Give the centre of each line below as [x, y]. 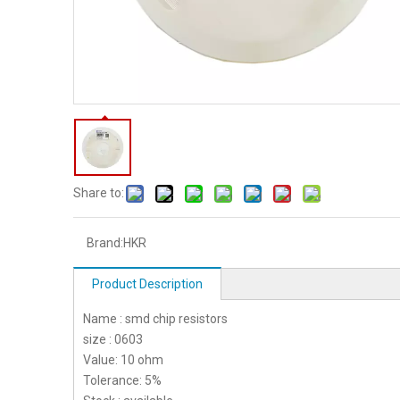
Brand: [105, 243]
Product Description [147, 284]
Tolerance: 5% [122, 380]
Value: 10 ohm [129, 360]
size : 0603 [113, 339]
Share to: [99, 193]
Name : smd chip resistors [155, 319]
